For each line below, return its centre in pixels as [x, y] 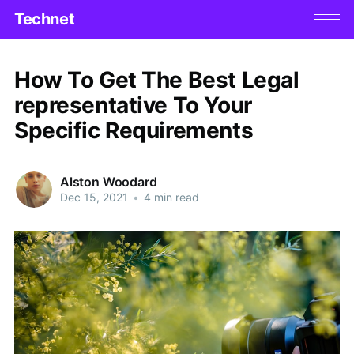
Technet [44, 19]
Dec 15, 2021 [94, 198]
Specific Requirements [134, 130]
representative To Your [133, 105]
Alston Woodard [108, 182]
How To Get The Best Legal [156, 79]
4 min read [169, 198]
